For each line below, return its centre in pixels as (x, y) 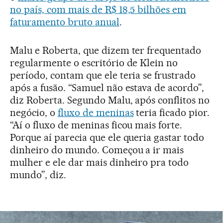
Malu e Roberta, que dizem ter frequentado (106, 50)
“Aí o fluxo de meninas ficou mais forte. (96, 125)
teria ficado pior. (172, 112)
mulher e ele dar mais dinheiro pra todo (100, 162)
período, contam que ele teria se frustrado (103, 75)
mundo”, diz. (38, 174)
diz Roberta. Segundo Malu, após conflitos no (110, 100)
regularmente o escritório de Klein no (94, 62)
